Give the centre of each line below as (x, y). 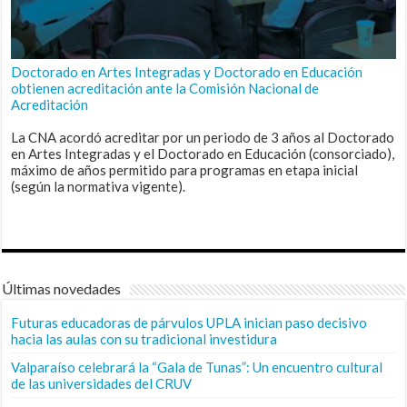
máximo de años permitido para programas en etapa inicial (185, 169)
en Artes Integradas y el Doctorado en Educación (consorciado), (203, 153)
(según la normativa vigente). (99, 186)
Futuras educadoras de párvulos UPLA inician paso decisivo (189, 322)
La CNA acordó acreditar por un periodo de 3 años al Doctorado (203, 137)
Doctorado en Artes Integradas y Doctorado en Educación (187, 71)
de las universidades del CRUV (102, 383)
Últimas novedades (62, 288)
